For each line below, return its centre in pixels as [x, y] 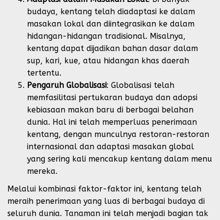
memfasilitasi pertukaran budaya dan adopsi [112, 97]
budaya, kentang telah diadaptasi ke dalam [111, 11]
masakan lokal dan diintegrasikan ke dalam [111, 24]
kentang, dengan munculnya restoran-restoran [118, 134]
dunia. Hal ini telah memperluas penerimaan [112, 122]
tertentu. [44, 73]
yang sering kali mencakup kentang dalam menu [120, 159]
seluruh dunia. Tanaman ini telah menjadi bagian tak [108, 213]
